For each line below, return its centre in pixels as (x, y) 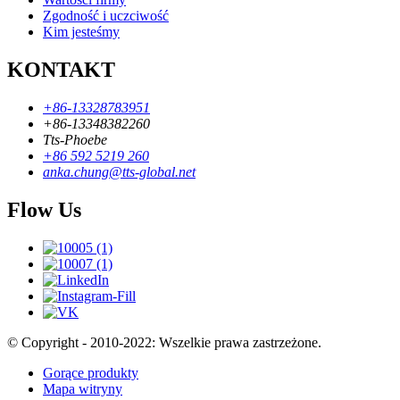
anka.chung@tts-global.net (119, 171)
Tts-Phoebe (75, 139)
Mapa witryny (83, 388)
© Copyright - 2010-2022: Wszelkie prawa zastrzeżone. (164, 342)
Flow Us (44, 209)
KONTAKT (61, 70)
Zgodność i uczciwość (106, 16)
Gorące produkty (91, 372)
